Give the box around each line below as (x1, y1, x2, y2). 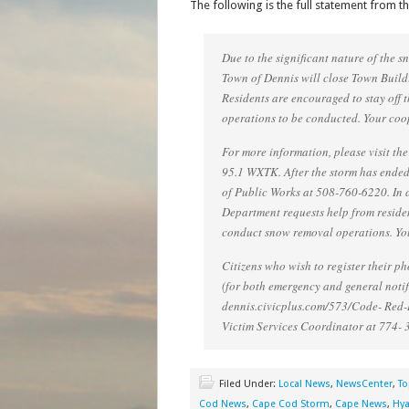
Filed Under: (218, 378, 278, 390)
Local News (278, 378, 330, 390)
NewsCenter (335, 378, 393, 390)
